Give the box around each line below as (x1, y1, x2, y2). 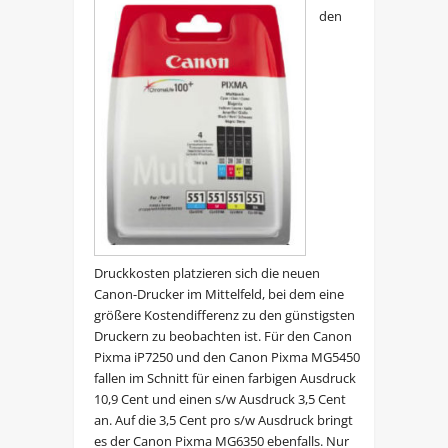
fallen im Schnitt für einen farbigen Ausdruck (93, 368, 356, 387)
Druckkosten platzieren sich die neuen (93, 263, 320, 282)
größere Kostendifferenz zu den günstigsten (93, 305, 355, 324)
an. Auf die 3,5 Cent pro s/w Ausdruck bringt (93, 410, 353, 429)
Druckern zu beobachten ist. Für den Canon (93, 326, 352, 345)
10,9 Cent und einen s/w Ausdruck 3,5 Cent (93, 389, 346, 408)
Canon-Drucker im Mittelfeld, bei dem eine (93, 284, 344, 303)
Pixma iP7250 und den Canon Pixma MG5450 (93, 347, 360, 366)
